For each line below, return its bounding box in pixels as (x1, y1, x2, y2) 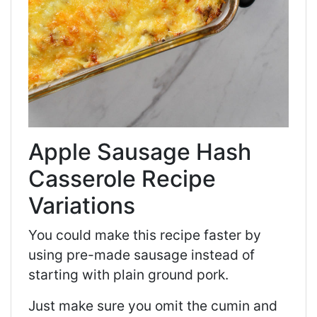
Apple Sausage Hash (28, 138, 251, 166)
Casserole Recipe (28, 165, 216, 193)
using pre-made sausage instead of (28, 246, 255, 264)
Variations (28, 192, 135, 220)
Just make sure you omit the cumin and (28, 297, 277, 315)
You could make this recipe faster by (28, 226, 261, 244)
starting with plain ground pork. (28, 266, 229, 284)
